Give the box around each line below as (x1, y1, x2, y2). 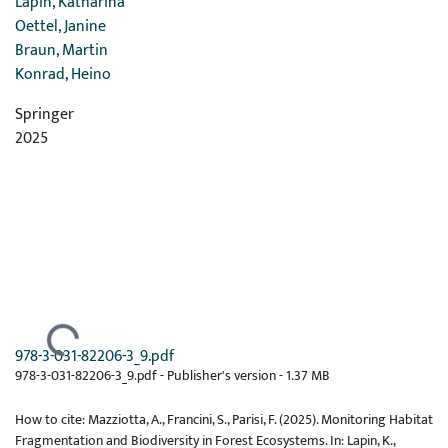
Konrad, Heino (15, 61, 111, 88)
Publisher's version (167, 364, 279, 388)
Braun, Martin (15, 37, 108, 64)
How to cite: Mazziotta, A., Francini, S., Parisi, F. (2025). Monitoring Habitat (15, 408, 433, 432)
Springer (15, 101, 74, 128)
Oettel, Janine (15, 13, 106, 40)
